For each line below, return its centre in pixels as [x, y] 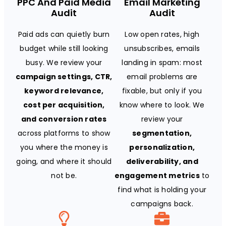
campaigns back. [162, 204]
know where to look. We [162, 105]
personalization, [162, 147]
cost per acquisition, [64, 105]
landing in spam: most [162, 62]
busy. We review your [64, 62]
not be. [64, 175]
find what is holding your [162, 189]
